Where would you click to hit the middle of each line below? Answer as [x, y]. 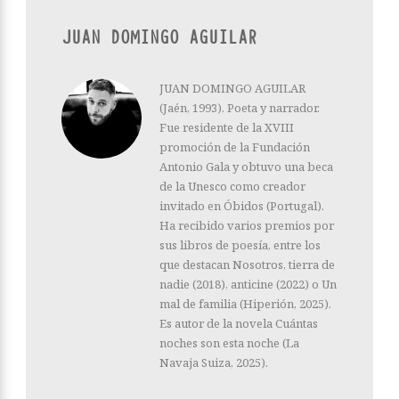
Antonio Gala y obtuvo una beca [246, 166]
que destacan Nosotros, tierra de [247, 264]
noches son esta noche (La [229, 342]
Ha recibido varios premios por [247, 225]
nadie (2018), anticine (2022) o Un [248, 284]
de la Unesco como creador [232, 186]
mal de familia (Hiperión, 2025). [245, 303]
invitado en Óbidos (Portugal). [242, 205]
